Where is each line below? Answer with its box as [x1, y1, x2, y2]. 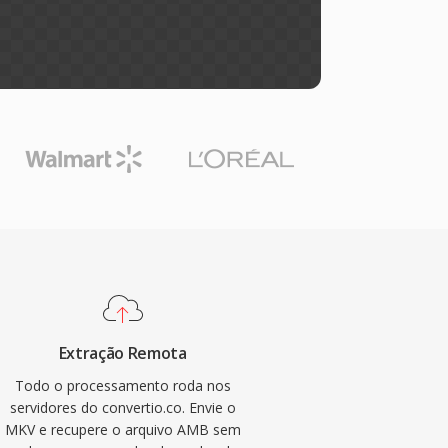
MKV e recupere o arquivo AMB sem [4, 420, 241, 439]
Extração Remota [58, 342, 187, 364]
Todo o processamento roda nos [14, 376, 231, 395]
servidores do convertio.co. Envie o [9, 398, 236, 417]
